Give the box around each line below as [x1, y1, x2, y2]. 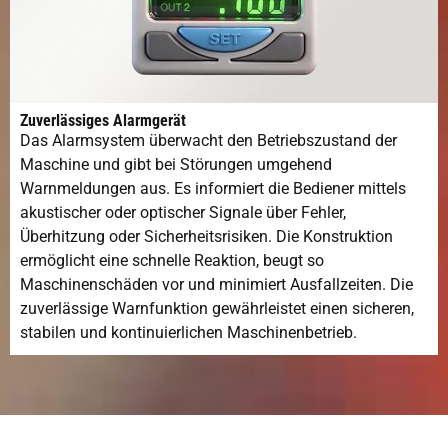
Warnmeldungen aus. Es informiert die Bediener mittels [20, 178, 406, 198]
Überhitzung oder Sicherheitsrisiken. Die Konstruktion [20, 226, 393, 246]
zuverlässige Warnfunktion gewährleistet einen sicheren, [20, 298, 414, 318]
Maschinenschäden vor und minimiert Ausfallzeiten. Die [20, 274, 413, 294]
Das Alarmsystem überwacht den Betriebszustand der [20, 130, 397, 150]
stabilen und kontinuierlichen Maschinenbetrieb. [20, 322, 357, 342]
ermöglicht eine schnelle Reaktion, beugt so [20, 250, 324, 270]
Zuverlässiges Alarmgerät [20, 110, 186, 130]
